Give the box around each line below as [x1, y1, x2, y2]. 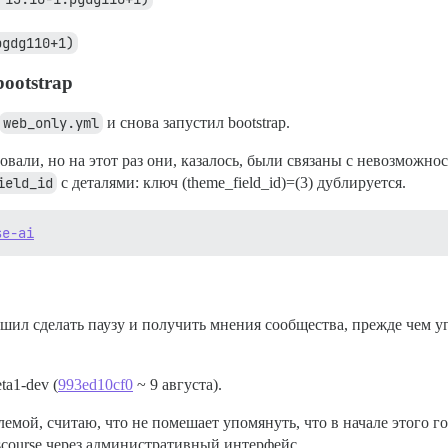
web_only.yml [3, 114, 99, 133]
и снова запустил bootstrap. [103, 114, 290, 132]
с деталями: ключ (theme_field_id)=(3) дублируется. [57, 174, 406, 192]
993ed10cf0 [58, 376, 133, 394]
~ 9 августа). [133, 376, 222, 394]
